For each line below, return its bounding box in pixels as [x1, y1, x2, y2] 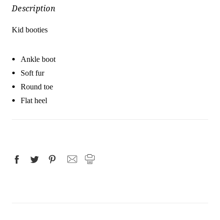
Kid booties [12, 25, 48, 34]
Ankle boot [21, 55, 56, 63]
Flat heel [21, 96, 48, 105]
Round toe [21, 82, 54, 91]
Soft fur [21, 68, 47, 77]
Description [12, 2, 55, 14]
